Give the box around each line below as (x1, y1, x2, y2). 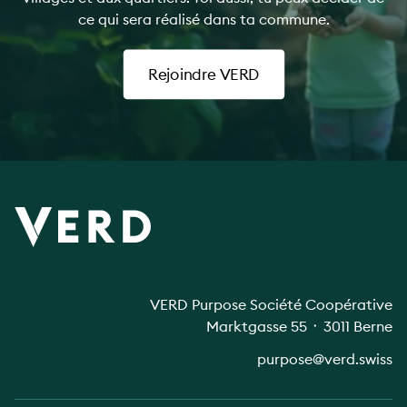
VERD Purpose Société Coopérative (150, 294, 392, 313)
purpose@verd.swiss (257, 349, 392, 368)
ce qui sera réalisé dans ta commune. (77, 9, 330, 28)
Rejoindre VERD (147, 65, 260, 84)
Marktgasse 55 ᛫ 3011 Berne (206, 316, 392, 335)
